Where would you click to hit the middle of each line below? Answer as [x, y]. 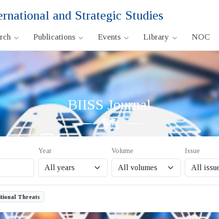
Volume [122, 151]
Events [110, 37]
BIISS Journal [109, 104]
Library [157, 37]
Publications [55, 37]
